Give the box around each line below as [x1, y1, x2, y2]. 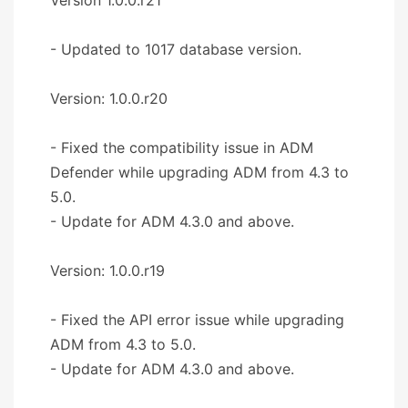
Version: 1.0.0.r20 [50, 88, 168, 107]
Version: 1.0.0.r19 [50, 260, 165, 280]
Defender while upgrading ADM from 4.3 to [50, 162, 349, 181]
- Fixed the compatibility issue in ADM [50, 138, 313, 157]
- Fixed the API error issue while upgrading [50, 310, 344, 329]
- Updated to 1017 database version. [50, 39, 301, 58]
